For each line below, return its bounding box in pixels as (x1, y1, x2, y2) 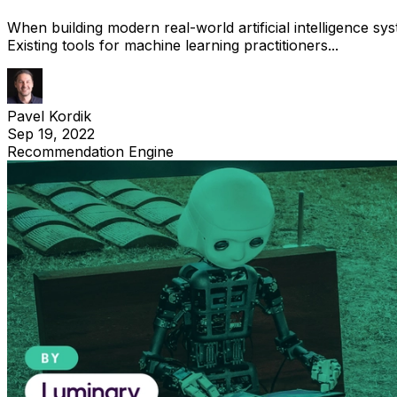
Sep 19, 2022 (7, 124, 95, 143)
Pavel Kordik (7, 106, 91, 125)
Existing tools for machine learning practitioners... (7, 35, 339, 54)
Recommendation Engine (7, 142, 174, 160)
